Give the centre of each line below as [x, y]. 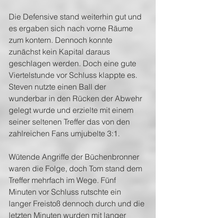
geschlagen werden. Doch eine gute [73, 63]
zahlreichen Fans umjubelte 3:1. [64, 133]
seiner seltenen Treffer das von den [70, 122]
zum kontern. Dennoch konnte [62, 40]
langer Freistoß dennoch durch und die [78, 203]
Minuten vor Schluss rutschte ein [66, 192]
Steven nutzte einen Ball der [58, 87]
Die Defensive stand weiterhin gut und [76, 17]
